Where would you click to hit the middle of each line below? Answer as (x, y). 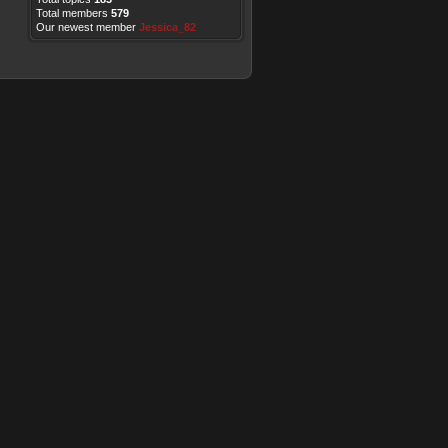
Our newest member (87, 27)
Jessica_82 (167, 27)
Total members (73, 13)
